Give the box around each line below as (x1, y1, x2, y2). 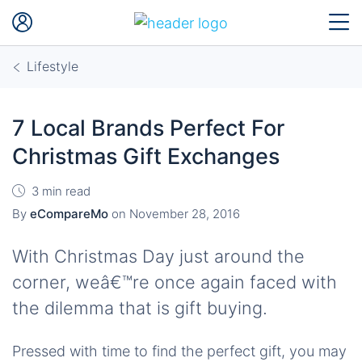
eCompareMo (30, 206, 108, 221)
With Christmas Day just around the (12, 246, 305, 267)
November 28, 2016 (129, 206, 240, 221)
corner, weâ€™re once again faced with (12, 271, 337, 293)
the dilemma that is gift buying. (12, 297, 267, 318)
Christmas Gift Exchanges (12, 143, 280, 170)
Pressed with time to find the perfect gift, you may (12, 343, 347, 360)
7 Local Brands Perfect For (12, 115, 284, 141)
